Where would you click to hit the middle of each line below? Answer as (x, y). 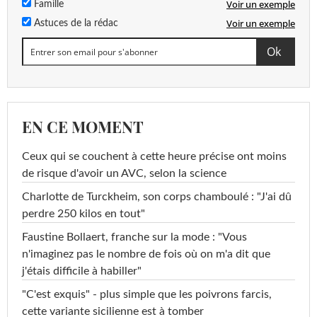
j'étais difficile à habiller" (82, 271)
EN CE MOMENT (83, 127)
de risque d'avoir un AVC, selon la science (124, 174)
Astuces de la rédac (75, 24)
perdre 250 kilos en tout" (83, 214)
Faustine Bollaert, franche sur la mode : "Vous (134, 237)
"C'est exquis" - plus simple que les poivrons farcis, (147, 295)
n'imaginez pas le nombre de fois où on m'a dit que (146, 254)
